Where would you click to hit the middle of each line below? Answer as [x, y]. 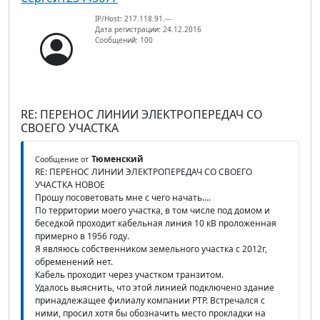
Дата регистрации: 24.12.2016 [148, 29]
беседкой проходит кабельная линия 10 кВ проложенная [156, 223]
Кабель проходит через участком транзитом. [129, 274]
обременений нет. [74, 261]
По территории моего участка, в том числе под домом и [152, 210]
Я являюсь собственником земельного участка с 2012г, [151, 249]
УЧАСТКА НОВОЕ [70, 184]
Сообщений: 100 [124, 40]
